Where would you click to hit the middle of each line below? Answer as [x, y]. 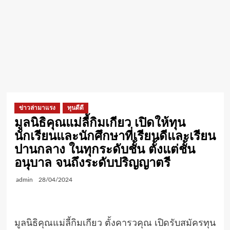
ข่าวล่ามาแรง [37, 108]
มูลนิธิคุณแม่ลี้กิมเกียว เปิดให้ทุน [100, 122]
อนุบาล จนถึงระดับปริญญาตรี [92, 162]
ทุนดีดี [75, 108]
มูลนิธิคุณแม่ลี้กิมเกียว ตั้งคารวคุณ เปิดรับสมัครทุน [115, 223]
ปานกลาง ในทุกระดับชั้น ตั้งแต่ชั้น [104, 149]
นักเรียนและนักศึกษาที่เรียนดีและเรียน [115, 136]
